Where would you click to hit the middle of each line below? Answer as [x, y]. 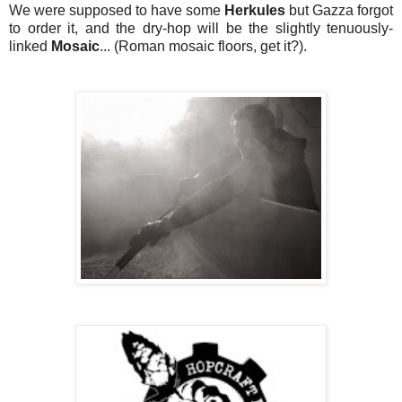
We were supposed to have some [117, 10]
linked [30, 46]
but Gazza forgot [341, 10]
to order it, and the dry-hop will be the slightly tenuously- [201, 28]
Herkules [257, 10]
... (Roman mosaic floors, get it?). [203, 46]
